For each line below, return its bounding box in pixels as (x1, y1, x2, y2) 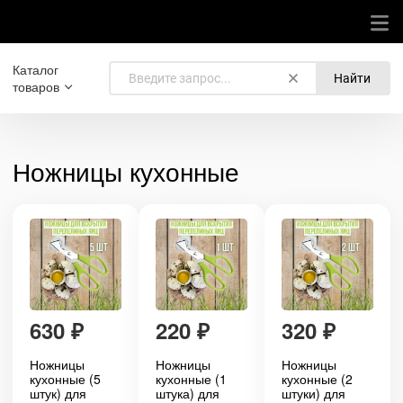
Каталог (13, 60, 58, 78)
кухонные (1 (156, 370, 227, 388)
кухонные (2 (282, 370, 353, 388)
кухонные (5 (30, 370, 101, 388)
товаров (13, 77, 59, 95)
